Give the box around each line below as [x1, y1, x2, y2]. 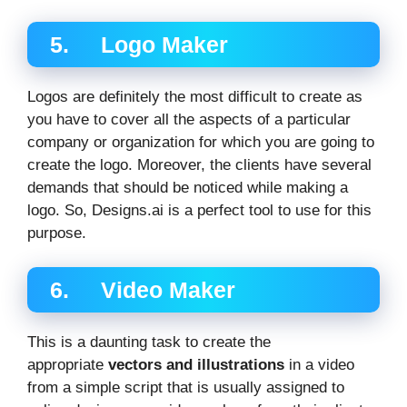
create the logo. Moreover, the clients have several [27, 155, 372, 174]
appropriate [27, 356, 108, 374]
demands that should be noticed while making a [27, 178, 348, 196]
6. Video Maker [50, 277, 235, 303]
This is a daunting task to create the [27, 333, 271, 352]
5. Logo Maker [50, 31, 228, 57]
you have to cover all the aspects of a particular [27, 110, 351, 128]
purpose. [27, 223, 86, 242]
